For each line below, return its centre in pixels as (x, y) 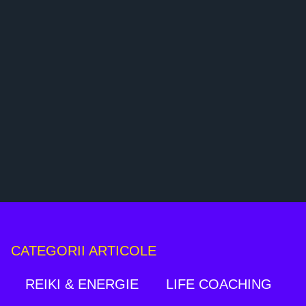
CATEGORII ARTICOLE (83, 251)
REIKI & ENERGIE (82, 284)
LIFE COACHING (219, 284)
